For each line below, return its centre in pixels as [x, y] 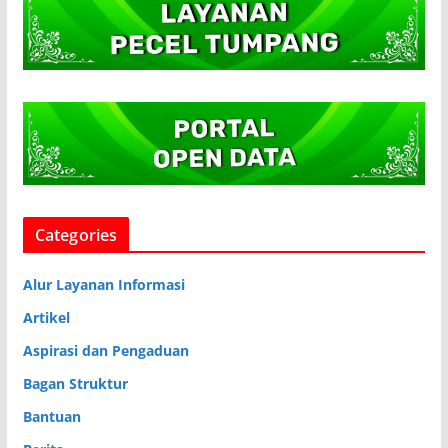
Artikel [46, 317]
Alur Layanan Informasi [103, 284]
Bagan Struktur [75, 383]
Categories [76, 234]
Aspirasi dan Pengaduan [105, 350]
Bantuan [51, 416]
